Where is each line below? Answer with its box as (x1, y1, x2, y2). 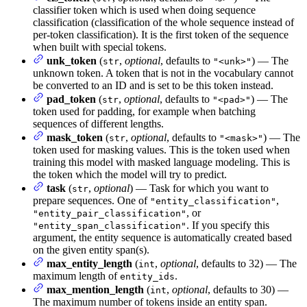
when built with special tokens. (33, 41, 167, 53)
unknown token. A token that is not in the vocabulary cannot (33, 67, 293, 79)
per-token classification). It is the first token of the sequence (33, 29, 288, 41)
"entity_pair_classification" (33, 208, 186, 219)
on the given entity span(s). (33, 244, 149, 256)
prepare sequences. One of (33, 195, 150, 207)
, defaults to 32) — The (196, 258, 297, 270)
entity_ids (120, 271, 175, 282)
